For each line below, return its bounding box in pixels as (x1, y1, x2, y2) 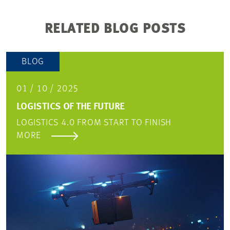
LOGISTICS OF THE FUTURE (16, 102, 125, 112)
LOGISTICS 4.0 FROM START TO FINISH (16, 118, 172, 128)
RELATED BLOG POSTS (45, 23, 185, 36)
